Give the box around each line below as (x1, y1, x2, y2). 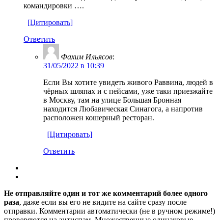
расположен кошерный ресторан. (43, 113, 154, 122)
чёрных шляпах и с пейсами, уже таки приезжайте (43, 86, 213, 95)
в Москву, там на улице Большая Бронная (43, 95, 181, 104)
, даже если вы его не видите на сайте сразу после (19, 197, 187, 206)
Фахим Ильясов (61, 52, 112, 61)
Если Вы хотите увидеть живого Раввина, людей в (43, 78, 213, 86)
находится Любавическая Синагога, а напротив (43, 104, 203, 113)
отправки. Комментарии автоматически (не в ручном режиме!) (4, 206, 215, 215)
